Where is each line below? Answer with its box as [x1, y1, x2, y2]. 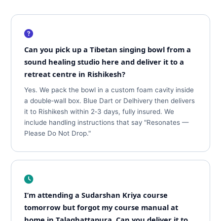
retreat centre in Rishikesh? [24, 69, 126, 79]
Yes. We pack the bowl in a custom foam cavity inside [24, 86, 194, 94]
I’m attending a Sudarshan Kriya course [24, 190, 168, 200]
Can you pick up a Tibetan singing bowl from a [24, 44, 191, 54]
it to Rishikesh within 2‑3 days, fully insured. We [24, 108, 175, 115]
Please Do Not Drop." [24, 129, 91, 137]
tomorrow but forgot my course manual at [24, 202, 179, 212]
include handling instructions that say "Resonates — [24, 118, 189, 126]
